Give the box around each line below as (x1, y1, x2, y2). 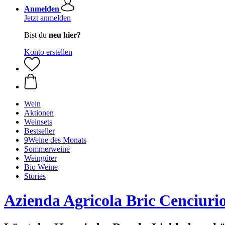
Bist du (24, 31, 49, 39)
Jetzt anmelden (24, 14, 71, 22)
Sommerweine (24, 145, 70, 153)
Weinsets (24, 118, 52, 126)
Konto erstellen (24, 48, 72, 56)
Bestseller (24, 127, 55, 135)
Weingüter (24, 154, 57, 162)
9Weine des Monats (24, 136, 86, 144)
